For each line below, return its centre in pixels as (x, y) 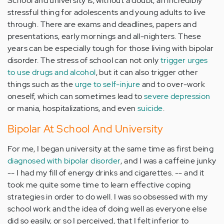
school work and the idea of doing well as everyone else (107, 209)
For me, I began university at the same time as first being (111, 149)
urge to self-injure (107, 84)
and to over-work (173, 84)
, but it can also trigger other (147, 72)
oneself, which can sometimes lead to (76, 96)
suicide (150, 108)
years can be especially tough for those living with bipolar (111, 48)
